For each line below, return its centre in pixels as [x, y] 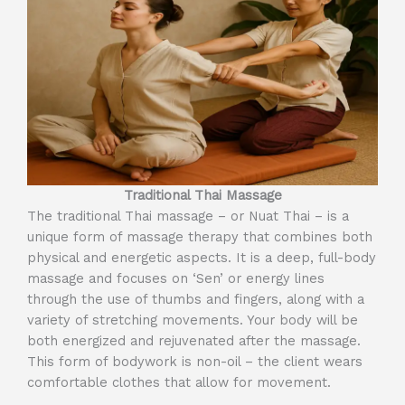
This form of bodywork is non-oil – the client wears [195, 361]
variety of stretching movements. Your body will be [193, 320]
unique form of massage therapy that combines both [200, 236]
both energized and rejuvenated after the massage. [194, 340]
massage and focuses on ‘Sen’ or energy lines [176, 278]
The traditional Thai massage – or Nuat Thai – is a [188, 216]
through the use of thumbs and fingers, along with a [196, 299]
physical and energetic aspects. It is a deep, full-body [202, 257]
